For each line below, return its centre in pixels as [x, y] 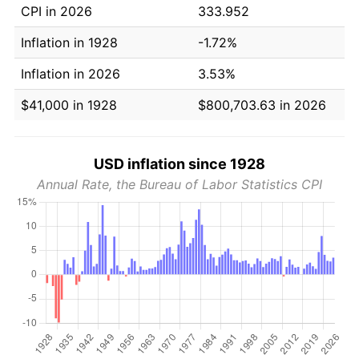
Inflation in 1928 [69, 42]
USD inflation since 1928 [179, 163]
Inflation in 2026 [71, 73]
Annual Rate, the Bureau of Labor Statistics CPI [179, 184]
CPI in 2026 [56, 11]
